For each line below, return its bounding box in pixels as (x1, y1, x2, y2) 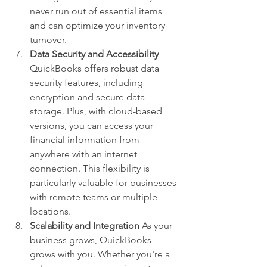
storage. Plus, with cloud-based (30, 105, 164, 117)
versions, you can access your (30, 120, 156, 131)
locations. (30, 206, 71, 217)
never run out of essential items (30, 5, 164, 17)
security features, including (30, 77, 145, 88)
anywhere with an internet (30, 148, 139, 160)
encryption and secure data (30, 91, 147, 103)
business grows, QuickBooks (30, 234, 154, 246)
